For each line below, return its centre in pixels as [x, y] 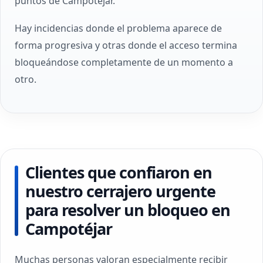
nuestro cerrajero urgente [120, 191]
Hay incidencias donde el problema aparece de [118, 28]
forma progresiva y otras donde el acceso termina [126, 45]
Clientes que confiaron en [119, 172]
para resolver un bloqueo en [128, 210]
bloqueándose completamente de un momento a [124, 62]
